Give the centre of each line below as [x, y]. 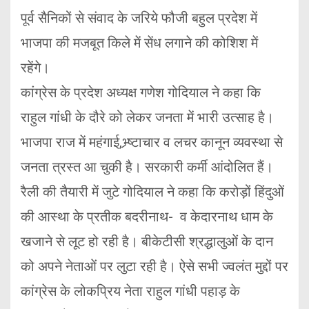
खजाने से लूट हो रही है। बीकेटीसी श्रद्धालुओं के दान [147, 242]
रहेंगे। [35, 68]
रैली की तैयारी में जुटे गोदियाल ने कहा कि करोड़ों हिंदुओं [152, 192]
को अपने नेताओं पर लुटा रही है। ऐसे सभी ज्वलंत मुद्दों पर [154, 267]
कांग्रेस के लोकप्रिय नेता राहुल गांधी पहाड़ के [130, 291]
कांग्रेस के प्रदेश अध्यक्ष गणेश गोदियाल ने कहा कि [141, 93]
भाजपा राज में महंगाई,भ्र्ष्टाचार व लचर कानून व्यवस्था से [152, 142]
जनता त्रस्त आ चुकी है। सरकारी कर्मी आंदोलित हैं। [147, 167]
